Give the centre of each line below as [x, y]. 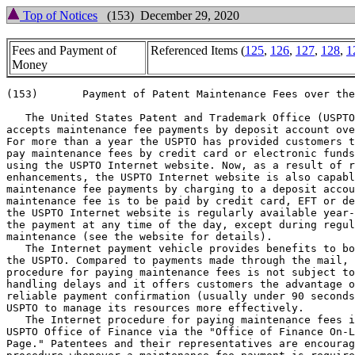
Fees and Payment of [64, 50]
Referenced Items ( [198, 50]
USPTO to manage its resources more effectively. [155, 308]
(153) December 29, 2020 [168, 15]
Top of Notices [59, 15]
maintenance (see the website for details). [139, 237]
